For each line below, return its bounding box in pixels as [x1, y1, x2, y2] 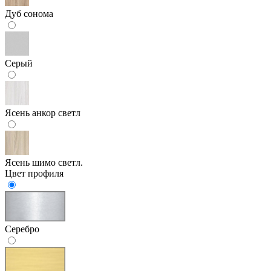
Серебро [5, 223, 39, 234]
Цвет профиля [5, 168, 64, 178]
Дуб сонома [5, 8, 53, 19]
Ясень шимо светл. [5, 157, 83, 168]
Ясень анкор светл [5, 107, 80, 118]
